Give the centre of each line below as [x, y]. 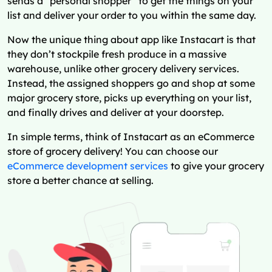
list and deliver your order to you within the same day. [132, 15]
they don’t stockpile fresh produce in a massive [117, 54]
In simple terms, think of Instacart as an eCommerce [131, 137]
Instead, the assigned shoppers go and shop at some [131, 83]
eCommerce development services [88, 166]
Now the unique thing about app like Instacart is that [131, 40]
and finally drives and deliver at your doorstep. [116, 113]
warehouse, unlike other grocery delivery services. [123, 69]
